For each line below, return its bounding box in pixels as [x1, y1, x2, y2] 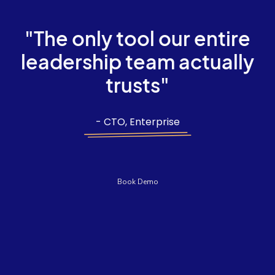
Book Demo [117, 176, 158, 187]
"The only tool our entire [25, 25, 250, 50]
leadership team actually [21, 48, 254, 74]
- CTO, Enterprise [95, 114, 180, 129]
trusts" [106, 72, 169, 97]
